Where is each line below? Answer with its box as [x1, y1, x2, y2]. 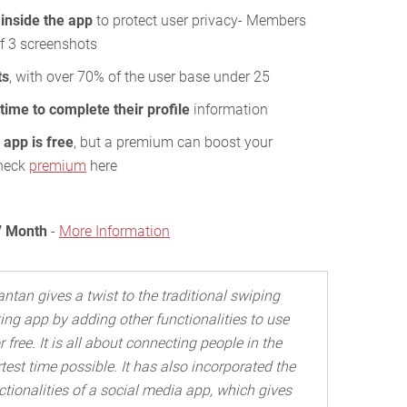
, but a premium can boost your [74, 133, 273, 151]
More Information [59, 222, 170, 240]
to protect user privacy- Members [93, 11, 306, 29]
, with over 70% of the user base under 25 [9, 67, 270, 85]
